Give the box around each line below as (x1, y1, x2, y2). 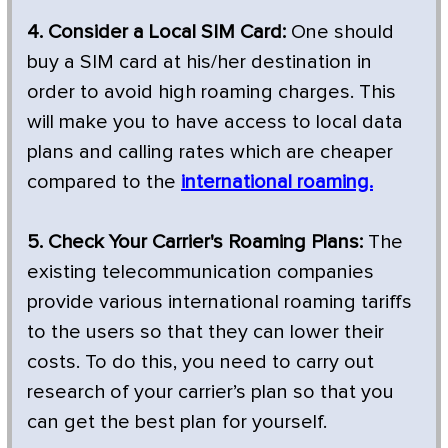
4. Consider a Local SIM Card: (27, 21, 286, 42)
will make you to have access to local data (27, 111, 403, 132)
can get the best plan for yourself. (27, 411, 327, 432)
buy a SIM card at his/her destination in (27, 51, 372, 72)
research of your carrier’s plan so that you (27, 381, 394, 402)
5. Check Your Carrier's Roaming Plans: (27, 231, 363, 252)
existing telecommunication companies (27, 261, 374, 282)
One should (286, 21, 394, 42)
